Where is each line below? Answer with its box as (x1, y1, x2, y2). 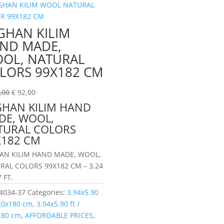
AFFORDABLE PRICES (25, 210, 93, 220)
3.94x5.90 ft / (36, 199, 80, 209)
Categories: (27, 187, 67, 197)
